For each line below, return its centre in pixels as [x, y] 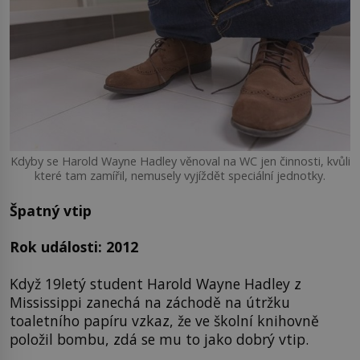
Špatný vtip [51, 210]
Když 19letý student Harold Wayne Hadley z [155, 283]
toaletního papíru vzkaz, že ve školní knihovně [164, 320]
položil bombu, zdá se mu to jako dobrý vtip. [159, 339]
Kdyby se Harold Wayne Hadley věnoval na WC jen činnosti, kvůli [180, 162]
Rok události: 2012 [74, 247]
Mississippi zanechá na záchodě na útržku [150, 302]
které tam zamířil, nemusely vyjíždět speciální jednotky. [180, 176]
